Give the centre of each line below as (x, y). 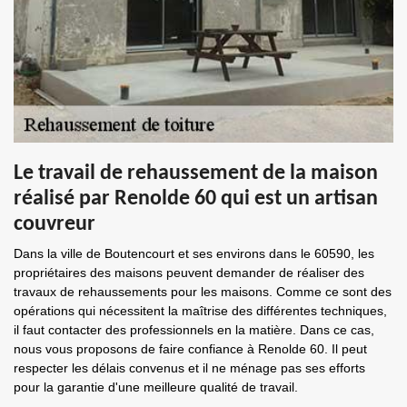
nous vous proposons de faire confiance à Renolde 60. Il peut (190, 349)
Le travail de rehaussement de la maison (196, 174)
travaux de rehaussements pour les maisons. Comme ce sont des (203, 292)
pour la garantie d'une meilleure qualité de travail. (156, 387)
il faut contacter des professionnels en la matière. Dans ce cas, (194, 330)
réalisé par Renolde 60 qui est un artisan (196, 199)
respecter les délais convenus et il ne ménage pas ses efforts (189, 368)
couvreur (55, 224)
